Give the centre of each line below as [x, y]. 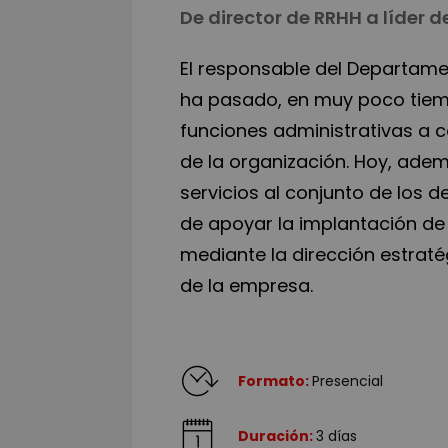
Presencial [347, 381]
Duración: [277, 436]
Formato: [275, 381]
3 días [336, 436]
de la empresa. [246, 285]
